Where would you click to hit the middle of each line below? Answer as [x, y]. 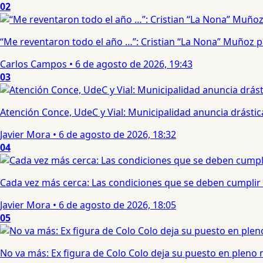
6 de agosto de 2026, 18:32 [117, 135]
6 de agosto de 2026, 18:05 [117, 205]
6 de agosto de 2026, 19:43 [134, 64]
